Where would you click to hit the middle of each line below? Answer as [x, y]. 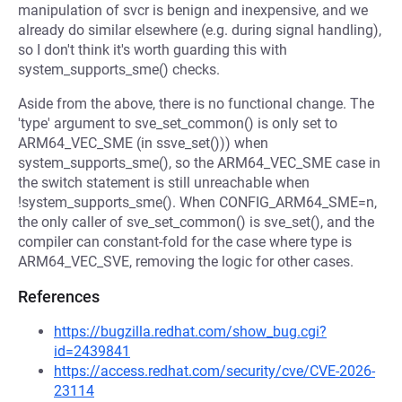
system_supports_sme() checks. [119, 70]
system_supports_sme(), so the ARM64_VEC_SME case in [199, 163]
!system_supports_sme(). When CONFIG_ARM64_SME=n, [197, 202]
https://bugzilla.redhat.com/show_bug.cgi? [190, 332]
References [59, 297]
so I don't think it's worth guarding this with [153, 50]
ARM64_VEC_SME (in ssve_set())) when [143, 143]
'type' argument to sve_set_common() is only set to [178, 123]
